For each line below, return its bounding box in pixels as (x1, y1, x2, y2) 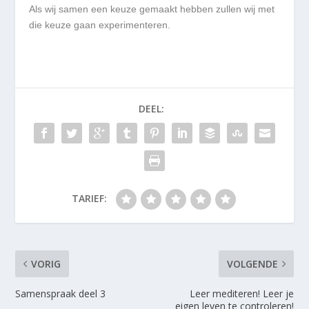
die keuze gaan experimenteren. (29, 19, 171, 31)
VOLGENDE (226, 257, 278, 271)
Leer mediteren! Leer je (189, 287, 294, 301)
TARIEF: (71, 192, 107, 206)
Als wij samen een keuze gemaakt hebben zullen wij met (29, 3, 275, 15)
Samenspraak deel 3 (15, 287, 106, 301)
